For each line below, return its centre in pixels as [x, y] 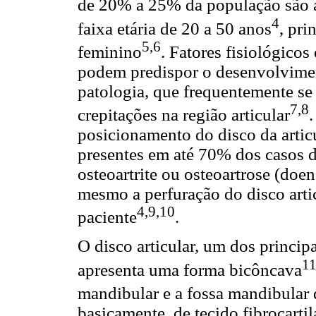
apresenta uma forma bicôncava [190, 269]
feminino [110, 51]
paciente [107, 217]
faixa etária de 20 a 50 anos [175, 28]
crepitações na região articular [184, 114]
